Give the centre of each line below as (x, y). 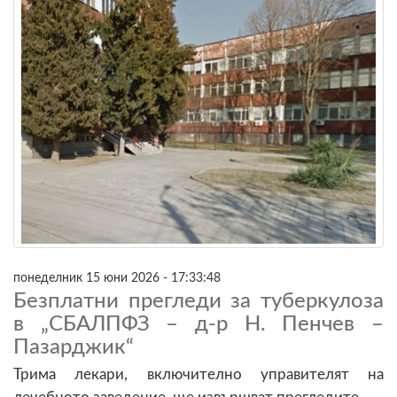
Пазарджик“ (74, 347)
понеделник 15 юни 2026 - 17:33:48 (117, 277)
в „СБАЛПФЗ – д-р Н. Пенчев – (198, 324)
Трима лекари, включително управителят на (198, 374)
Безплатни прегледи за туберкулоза (198, 301)
